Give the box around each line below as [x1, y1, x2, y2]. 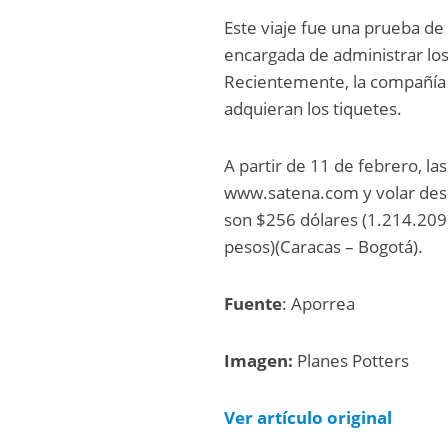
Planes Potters [293, 349, 410, 373]
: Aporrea [282, 292, 356, 316]
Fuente [224, 292, 283, 316]
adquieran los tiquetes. [224, 97, 403, 121]
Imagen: [224, 349, 294, 373]
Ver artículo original [224, 406, 393, 430]
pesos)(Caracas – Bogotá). [224, 235, 424, 259]
